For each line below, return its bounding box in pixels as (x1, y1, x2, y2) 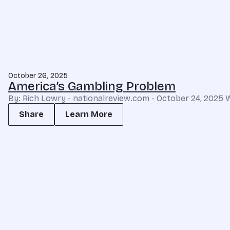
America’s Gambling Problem (8, 79, 176, 93)
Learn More (65, 109, 112, 119)
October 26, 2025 (8, 71, 68, 80)
